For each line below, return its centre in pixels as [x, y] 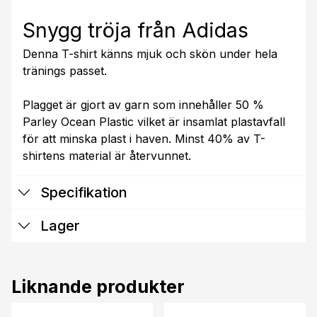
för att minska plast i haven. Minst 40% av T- [144, 139]
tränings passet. [65, 71]
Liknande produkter [98, 287]
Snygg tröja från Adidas [136, 30]
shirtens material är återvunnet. [107, 156]
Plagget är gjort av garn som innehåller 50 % [143, 105]
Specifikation [82, 193]
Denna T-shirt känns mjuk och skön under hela [150, 54]
